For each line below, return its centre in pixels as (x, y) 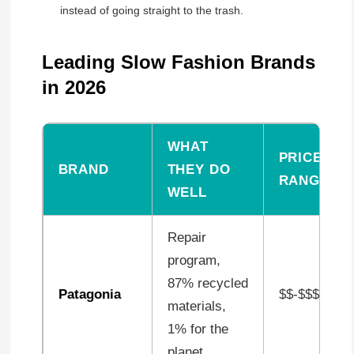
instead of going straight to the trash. (152, 10)
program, (194, 261)
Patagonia (89, 295)
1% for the (198, 330)
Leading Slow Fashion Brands (178, 62)
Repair (186, 238)
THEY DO (199, 170)
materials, (196, 307)
